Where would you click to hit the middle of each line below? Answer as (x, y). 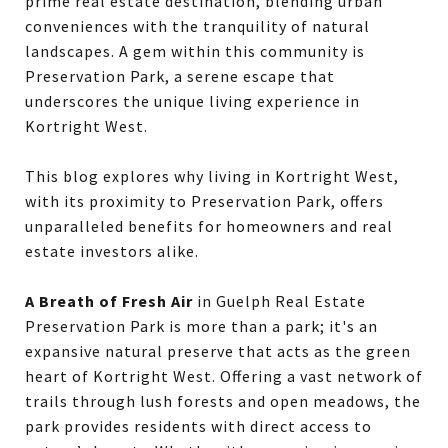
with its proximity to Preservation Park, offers (204, 201)
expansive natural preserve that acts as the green (218, 351)
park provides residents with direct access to (198, 426)
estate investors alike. (112, 251)
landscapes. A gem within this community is (195, 51)
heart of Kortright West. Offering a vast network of (224, 376)
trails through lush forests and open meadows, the (223, 401)
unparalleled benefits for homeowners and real (209, 226)
